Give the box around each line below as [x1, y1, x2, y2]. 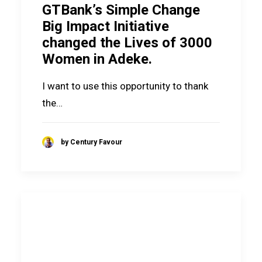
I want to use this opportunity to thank [42, 80, 208, 92]
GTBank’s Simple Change [42, 1, 200, 18]
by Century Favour [61, 137, 122, 146]
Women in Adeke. [42, 50, 152, 67]
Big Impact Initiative [42, 18, 169, 35]
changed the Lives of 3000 [42, 34, 212, 51]
